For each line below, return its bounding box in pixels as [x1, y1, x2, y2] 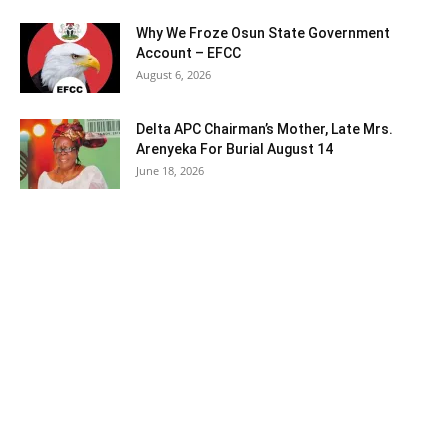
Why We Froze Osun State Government [136, 24, 390, 41]
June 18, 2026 [136, 162, 204, 178]
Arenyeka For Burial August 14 [136, 140, 333, 157]
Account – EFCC [136, 44, 241, 61]
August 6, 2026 [136, 66, 211, 82]
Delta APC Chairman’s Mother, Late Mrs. [136, 120, 393, 137]
